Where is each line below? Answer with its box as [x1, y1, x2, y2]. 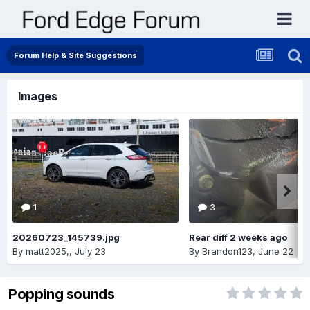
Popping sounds [8, 286, 115, 303]
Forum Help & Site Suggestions [14, 51, 137, 60]
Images [18, 89, 57, 103]
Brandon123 [202, 245, 253, 257]
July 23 [75, 245, 106, 257]
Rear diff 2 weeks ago [189, 232, 287, 243]
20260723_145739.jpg [12, 232, 120, 243]
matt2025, [26, 245, 69, 257]
